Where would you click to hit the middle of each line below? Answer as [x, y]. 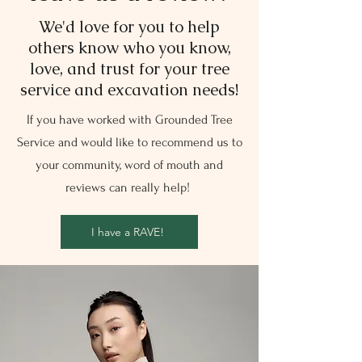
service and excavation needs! [129, 90]
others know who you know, [129, 48]
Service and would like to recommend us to [129, 142]
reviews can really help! [129, 187]
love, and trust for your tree [129, 69]
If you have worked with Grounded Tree [129, 120]
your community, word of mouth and [129, 165]
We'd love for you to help [129, 27]
